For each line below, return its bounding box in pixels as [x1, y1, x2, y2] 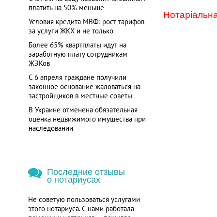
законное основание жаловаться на [28, 82, 140, 91]
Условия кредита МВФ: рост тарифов [28, 17, 144, 26]
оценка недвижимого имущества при [28, 114, 146, 124]
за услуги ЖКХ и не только [28, 26, 113, 35]
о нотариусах [46, 175, 100, 185]
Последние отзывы [46, 167, 125, 177]
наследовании [28, 124, 73, 133]
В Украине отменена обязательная [28, 105, 138, 114]
